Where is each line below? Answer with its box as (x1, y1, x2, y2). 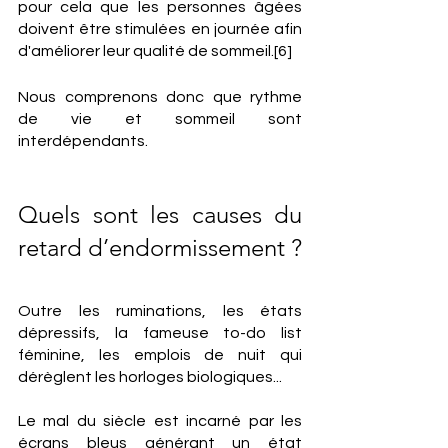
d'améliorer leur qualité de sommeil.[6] (18, 43, 292, 59)
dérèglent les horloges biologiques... (18, 369, 282, 385)
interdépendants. (18, 133, 148, 149)
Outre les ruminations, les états (18, 303, 302, 319)
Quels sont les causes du (18, 200, 302, 229)
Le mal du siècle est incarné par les (18, 413, 302, 429)
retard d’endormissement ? (18, 233, 302, 262)
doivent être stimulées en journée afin (18, 21, 302, 37)
